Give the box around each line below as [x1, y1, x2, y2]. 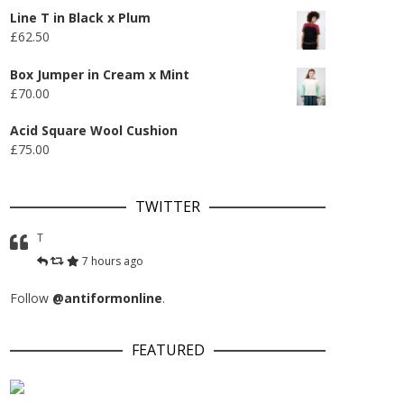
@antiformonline [52, 289, 162, 308]
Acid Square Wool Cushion [10, 122, 178, 140]
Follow [10, 289, 52, 308]
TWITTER [135, 197, 200, 217]
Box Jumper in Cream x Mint [10, 65, 189, 83]
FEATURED [131, 340, 205, 361]
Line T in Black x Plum [10, 9, 151, 26]
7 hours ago [82, 253, 143, 270]
